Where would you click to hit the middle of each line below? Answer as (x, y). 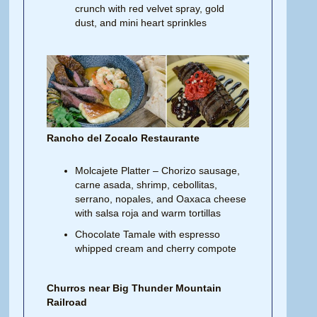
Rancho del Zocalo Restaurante (123, 138)
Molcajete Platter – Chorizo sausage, (158, 171)
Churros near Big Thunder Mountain (134, 288)
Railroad (67, 302)
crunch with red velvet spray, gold (150, 8)
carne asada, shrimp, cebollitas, (146, 185)
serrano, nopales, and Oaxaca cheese (161, 199)
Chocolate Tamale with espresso (148, 235)
